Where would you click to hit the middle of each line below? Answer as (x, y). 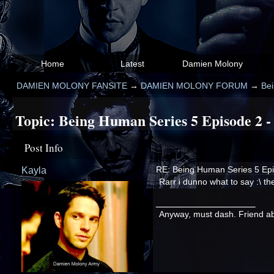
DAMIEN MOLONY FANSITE (72, 85)
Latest (132, 64)
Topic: (37, 120)
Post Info (44, 147)
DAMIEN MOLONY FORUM (194, 85)
